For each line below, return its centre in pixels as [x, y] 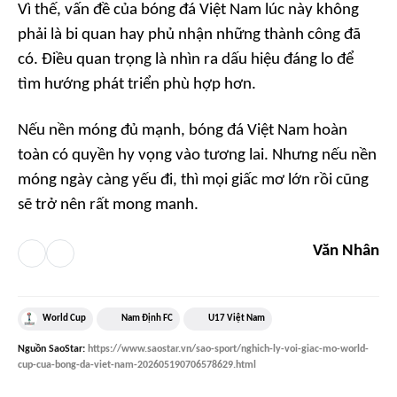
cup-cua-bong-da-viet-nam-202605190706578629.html [137, 365]
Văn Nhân [346, 251]
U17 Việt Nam [237, 318]
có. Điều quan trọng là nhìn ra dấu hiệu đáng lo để [186, 59]
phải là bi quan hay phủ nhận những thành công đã [189, 35]
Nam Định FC [147, 318]
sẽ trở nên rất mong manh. [108, 205]
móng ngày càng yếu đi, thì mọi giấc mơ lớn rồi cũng [193, 180]
